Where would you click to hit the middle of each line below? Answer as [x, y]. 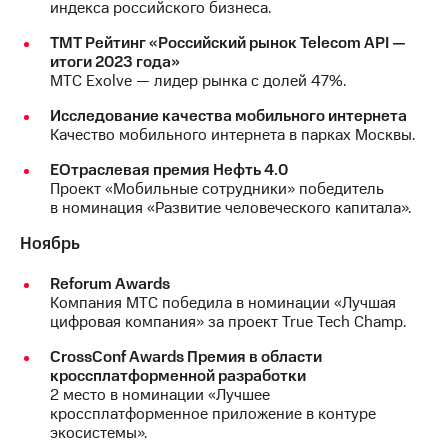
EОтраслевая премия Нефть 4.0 [169, 169]
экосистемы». [98, 432]
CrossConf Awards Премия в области [186, 356]
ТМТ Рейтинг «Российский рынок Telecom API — [228, 42]
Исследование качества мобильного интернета [228, 115]
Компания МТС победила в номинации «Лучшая [223, 302]
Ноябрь [50, 243]
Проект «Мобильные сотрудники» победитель [217, 188]
